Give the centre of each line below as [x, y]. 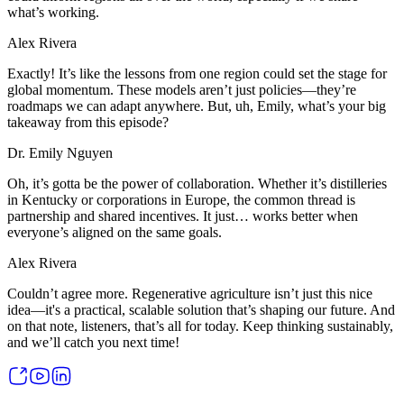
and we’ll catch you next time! [93, 343]
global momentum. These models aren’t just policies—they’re [182, 90]
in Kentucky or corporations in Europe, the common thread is [181, 200]
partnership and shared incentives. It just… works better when [183, 216]
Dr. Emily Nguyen [60, 153]
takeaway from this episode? [88, 123]
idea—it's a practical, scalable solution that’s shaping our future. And [201, 310]
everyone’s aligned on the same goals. [115, 233]
